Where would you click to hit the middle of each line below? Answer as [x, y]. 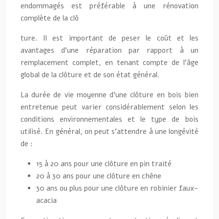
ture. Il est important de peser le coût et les [109, 38]
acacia [46, 200]
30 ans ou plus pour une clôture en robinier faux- [117, 188]
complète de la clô [50, 18]
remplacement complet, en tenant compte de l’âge [109, 62]
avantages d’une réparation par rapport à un [109, 50]
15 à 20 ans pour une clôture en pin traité [104, 164]
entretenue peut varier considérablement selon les [109, 107]
